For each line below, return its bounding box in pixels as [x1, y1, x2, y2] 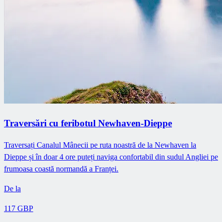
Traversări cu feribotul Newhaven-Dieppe [4, 117, 172, 128]
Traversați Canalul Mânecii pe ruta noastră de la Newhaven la [4, 141, 196, 150]
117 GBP [4, 204, 33, 213]
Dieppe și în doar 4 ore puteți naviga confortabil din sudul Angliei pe [4, 153, 218, 162]
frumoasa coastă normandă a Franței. [4, 165, 118, 173]
